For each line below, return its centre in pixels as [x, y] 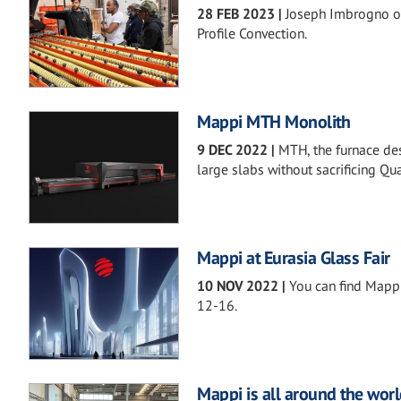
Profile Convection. [252, 33]
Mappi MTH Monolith [273, 122]
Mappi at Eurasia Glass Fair [294, 258]
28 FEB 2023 [236, 13]
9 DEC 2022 [232, 150]
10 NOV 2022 [238, 286]
